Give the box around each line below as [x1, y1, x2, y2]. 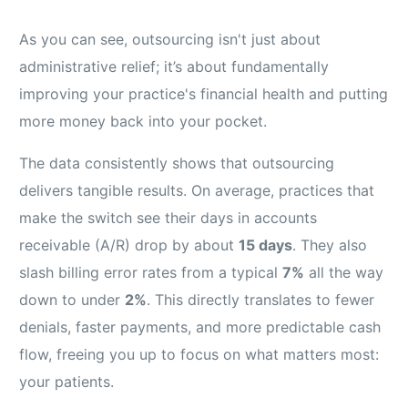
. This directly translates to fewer [147, 291, 375, 310]
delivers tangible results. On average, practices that [19, 181, 375, 200]
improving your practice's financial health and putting [19, 85, 389, 104]
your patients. [19, 372, 115, 392]
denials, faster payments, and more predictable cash [19, 318, 382, 337]
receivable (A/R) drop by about [19, 236, 240, 255]
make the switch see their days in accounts [19, 209, 318, 228]
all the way [304, 263, 384, 282]
